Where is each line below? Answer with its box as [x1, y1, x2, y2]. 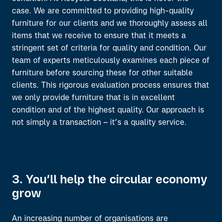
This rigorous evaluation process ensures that [41, 82, 209, 90]
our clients [56, 20, 98, 28]
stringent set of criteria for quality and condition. [12, 45, 194, 53]
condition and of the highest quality [12, 107, 142, 114]
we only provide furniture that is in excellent [12, 94, 175, 102]
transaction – [57, 119, 110, 127]
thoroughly [127, 20, 171, 28]
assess [171, 20, 196, 28]
